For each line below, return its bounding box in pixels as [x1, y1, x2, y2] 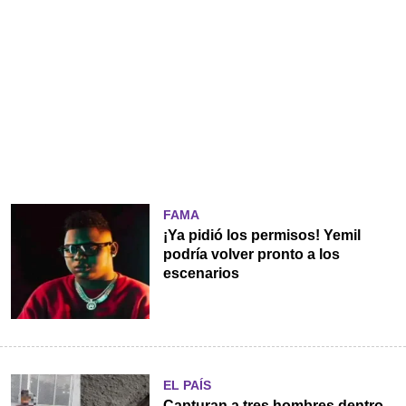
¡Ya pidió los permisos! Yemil [162, 227, 361, 244]
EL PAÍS [162, 378, 211, 393]
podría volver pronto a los [162, 246, 340, 263]
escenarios [162, 266, 239, 282]
